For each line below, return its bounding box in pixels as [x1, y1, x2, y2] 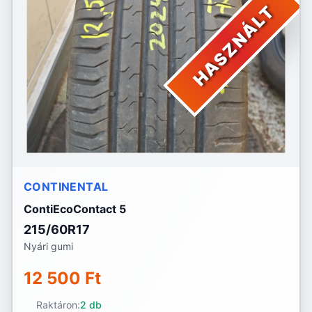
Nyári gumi [24, 240, 73, 252]
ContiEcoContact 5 [24, 202, 126, 216]
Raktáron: [36, 299, 80, 311]
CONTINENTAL [24, 180, 109, 194]
